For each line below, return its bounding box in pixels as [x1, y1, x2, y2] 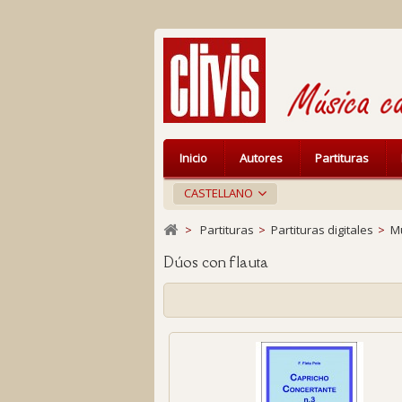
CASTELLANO [184, 185, 253, 201]
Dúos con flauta [163, 252, 272, 272]
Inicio [179, 150, 207, 166]
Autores [240, 150, 283, 166]
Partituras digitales [271, 222, 373, 238]
